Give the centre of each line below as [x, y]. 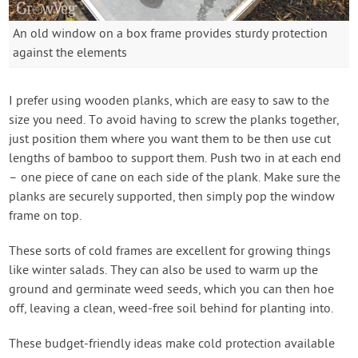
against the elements [70, 54]
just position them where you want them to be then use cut [170, 140]
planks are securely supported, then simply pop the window [172, 198]
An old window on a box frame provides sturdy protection [171, 35]
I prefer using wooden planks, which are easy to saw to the [169, 102]
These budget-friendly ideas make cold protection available [172, 345]
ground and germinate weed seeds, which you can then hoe [172, 290]
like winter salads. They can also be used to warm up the [164, 271]
